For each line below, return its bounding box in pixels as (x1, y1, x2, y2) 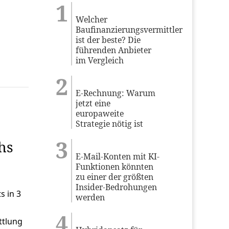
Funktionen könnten (76, 161, 154, 172)
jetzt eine (76, 97, 111, 109)
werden (76, 191, 105, 203)
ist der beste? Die (76, 34, 141, 45)
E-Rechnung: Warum (76, 87, 156, 99)
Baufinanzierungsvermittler (76, 24, 183, 35)
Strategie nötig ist (76, 118, 144, 129)
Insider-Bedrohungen (76, 181, 157, 193)
